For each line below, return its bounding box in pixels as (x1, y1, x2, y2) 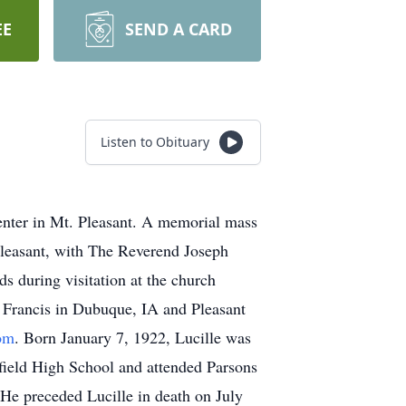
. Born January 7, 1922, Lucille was (14, 326, 251, 348)
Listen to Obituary (101, 133, 209, 150)
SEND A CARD (125, 18, 233, 40)
